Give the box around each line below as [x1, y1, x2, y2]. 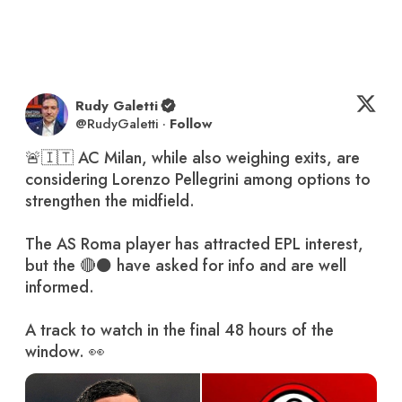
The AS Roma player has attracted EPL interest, [25, 232, 363, 256]
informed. [25, 275, 94, 299]
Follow [170, 113, 212, 134]
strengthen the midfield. [25, 188, 195, 213]
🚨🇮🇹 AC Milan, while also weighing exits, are [25, 145, 360, 170]
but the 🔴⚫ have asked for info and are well [25, 253, 346, 277]
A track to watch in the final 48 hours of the [25, 318, 334, 342]
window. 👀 [25, 339, 109, 363]
